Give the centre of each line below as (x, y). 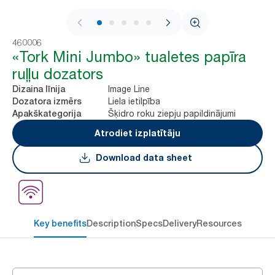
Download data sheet (144, 157)
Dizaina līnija (39, 89)
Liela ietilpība (134, 101)
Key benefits (60, 223)
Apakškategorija (47, 113)
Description (111, 223)
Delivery (179, 223)
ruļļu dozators (58, 74)
